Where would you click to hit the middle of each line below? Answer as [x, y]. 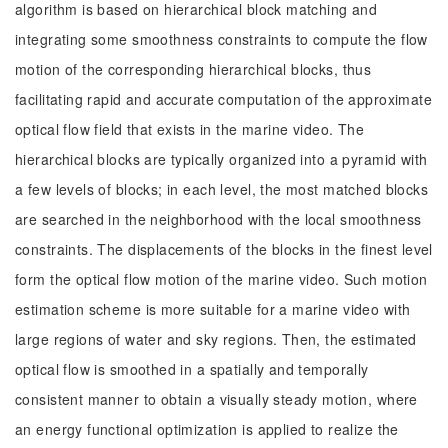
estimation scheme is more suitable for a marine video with [213, 309]
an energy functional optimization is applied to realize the [207, 429]
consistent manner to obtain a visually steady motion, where [216, 399]
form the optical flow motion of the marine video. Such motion [221, 279]
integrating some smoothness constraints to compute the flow [221, 39]
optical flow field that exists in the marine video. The [190, 129]
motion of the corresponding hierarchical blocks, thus [193, 69]
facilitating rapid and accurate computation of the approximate [224, 99]
